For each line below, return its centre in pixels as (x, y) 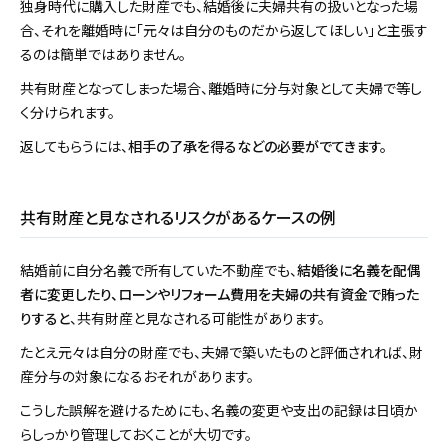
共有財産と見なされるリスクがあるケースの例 (178, 217)
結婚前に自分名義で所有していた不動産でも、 (158, 270)
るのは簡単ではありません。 (103, 54)
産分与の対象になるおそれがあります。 (137, 376)
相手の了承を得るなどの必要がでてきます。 (257, 146)
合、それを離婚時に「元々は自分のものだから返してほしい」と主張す (224, 30)
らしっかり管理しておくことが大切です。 (136, 434)
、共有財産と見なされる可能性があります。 (197, 318)
